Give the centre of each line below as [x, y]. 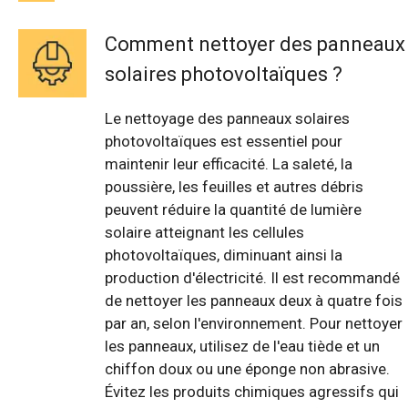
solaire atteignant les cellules [204, 233]
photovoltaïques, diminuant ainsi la [224, 255]
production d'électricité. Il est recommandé [252, 278]
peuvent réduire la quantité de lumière [233, 210]
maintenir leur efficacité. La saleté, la [229, 164]
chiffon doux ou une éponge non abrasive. [247, 369]
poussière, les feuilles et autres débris [234, 187]
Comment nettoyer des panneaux [255, 45]
